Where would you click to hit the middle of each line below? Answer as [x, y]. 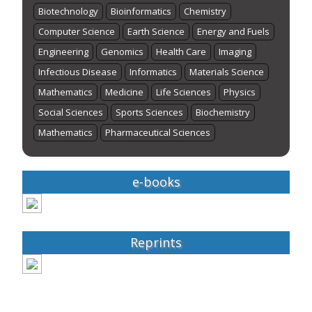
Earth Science [156, 31]
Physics [240, 92]
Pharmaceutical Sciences [158, 132]
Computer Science [77, 31]
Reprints [156, 242]
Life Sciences [184, 92]
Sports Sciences [150, 112]
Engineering [64, 51]
